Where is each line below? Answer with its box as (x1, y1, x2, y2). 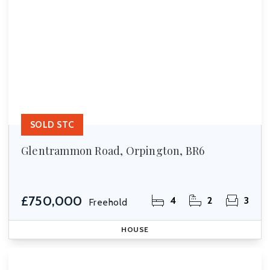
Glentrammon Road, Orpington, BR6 (21, 143, 205, 158)
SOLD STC (30, 119, 74, 130)
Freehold (88, 196, 128, 208)
